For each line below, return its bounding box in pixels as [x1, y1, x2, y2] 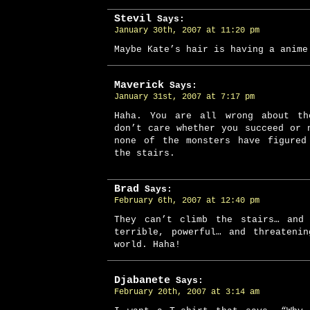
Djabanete [114, 275, 170, 286]
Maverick [114, 80, 164, 91]
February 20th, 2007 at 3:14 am [114, 287, 259, 297]
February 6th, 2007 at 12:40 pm [114, 196, 259, 206]
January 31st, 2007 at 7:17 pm [114, 92, 255, 102]
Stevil [114, 13, 152, 24]
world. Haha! [114, 239, 181, 250]
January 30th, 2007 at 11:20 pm [114, 26, 259, 35]
